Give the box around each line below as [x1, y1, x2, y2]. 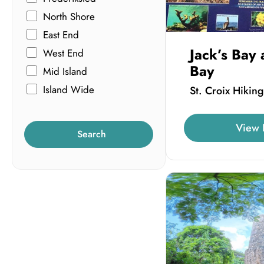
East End [43, 28, 79, 42]
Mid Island [43, 64, 87, 79]
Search [77, 127, 107, 141]
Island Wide [43, 82, 94, 97]
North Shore [43, 9, 95, 24]
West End [43, 46, 84, 61]
